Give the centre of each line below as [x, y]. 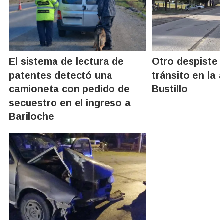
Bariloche [31, 116]
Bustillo [170, 89]
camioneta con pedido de [69, 89]
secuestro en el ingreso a [70, 102]
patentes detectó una [61, 75]
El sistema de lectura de [66, 61]
